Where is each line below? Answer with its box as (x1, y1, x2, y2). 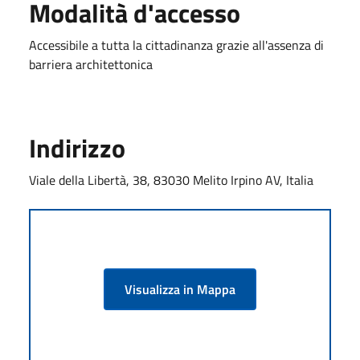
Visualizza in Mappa (125, 279, 235, 299)
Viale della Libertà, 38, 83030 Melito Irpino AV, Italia (29, 170, 313, 190)
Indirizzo (29, 128, 125, 167)
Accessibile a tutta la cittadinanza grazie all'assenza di (29, 35, 324, 55)
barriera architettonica (29, 54, 153, 74)
